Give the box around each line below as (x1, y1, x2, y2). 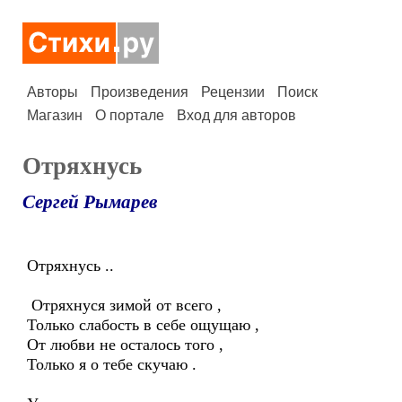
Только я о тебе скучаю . (27, 355, 197, 373)
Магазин (27, 108, 83, 123)
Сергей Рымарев (22, 191, 157, 213)
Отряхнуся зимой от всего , (27, 296, 222, 314)
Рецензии (201, 84, 265, 100)
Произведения (91, 84, 188, 100)
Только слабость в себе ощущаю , (27, 316, 259, 334)
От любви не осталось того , (27, 336, 223, 354)
